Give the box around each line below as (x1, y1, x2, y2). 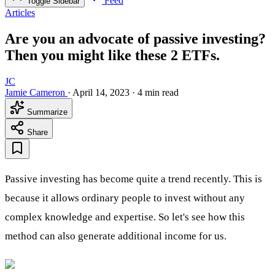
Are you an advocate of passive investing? (5, 31, 266, 47)
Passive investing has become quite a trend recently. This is (5, 172, 262, 185)
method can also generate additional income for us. (5, 230, 227, 242)
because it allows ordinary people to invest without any (5, 192, 245, 204)
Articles (5, 7, 35, 18)
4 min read (137, 87, 179, 98)
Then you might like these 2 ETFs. (5, 47, 220, 64)
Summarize (25, 107, 68, 117)
